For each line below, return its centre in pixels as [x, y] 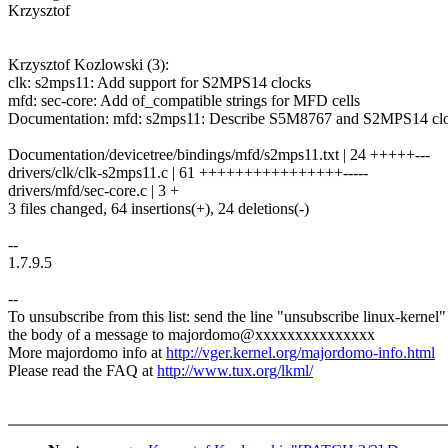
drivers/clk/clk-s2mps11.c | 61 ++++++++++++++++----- [188, 173]
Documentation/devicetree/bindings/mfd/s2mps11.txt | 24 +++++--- [219, 155]
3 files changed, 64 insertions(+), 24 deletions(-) [158, 209]
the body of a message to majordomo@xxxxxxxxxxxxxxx [191, 335]
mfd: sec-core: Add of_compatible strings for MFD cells [184, 101]
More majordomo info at [87, 353]
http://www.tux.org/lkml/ [235, 371]
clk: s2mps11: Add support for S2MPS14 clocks [159, 83]
